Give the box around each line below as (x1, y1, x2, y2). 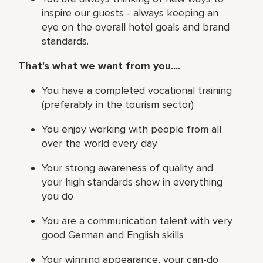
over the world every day (42, 136, 161, 150)
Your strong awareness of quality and (42, 161, 214, 174)
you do (42, 189, 74, 203)
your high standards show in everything (42, 175, 223, 188)
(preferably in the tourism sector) (42, 97, 197, 111)
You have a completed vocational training (42, 83, 232, 97)
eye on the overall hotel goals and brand (42, 20, 230, 33)
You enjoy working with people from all (42, 122, 222, 136)
